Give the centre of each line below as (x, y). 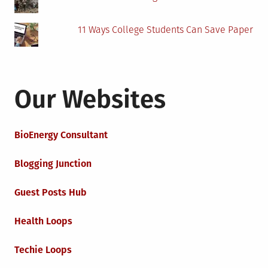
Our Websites (90, 100)
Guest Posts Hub (51, 193)
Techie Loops (43, 250)
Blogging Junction (53, 164)
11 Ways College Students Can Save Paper (166, 30)
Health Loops (43, 221)
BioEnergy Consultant (61, 135)
